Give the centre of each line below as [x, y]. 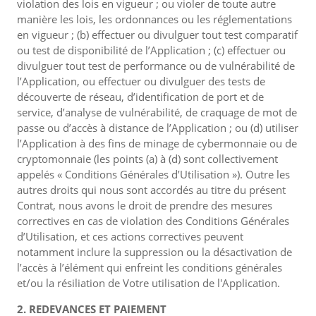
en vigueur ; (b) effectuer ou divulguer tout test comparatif [157, 35]
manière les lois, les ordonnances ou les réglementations [154, 19]
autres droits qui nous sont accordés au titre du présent [151, 190]
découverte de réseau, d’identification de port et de [140, 97]
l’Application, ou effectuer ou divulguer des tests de [141, 81]
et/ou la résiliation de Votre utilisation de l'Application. [148, 283]
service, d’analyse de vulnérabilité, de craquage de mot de [157, 112]
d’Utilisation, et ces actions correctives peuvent [130, 236]
